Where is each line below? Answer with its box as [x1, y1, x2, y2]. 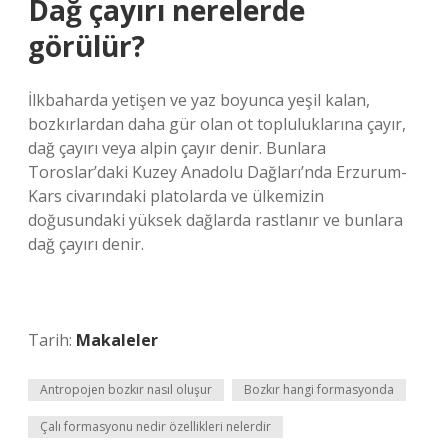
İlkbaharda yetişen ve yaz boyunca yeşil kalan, [28, 89, 370, 111]
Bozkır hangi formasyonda [244, 381, 394, 398]
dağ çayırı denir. [28, 233, 144, 255]
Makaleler [76, 329, 158, 351]
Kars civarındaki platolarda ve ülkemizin [28, 185, 324, 207]
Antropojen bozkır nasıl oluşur [40, 381, 212, 398]
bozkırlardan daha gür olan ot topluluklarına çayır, [28, 113, 406, 135]
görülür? [28, 27, 145, 65]
